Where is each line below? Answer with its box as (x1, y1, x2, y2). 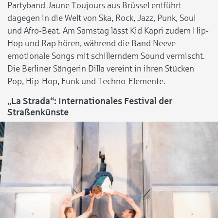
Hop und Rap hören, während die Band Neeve (7, 38, 176, 48)
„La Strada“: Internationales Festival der (7, 95, 172, 106)
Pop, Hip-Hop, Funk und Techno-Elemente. (7, 76, 165, 86)
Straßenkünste (7, 107, 69, 117)
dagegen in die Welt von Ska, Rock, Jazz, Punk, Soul (7, 13, 196, 23)
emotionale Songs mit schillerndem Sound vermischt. (7, 51, 205, 61)
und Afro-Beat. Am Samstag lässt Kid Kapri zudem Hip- (7, 25, 209, 36)
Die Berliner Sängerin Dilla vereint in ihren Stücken (7, 63, 194, 73)
